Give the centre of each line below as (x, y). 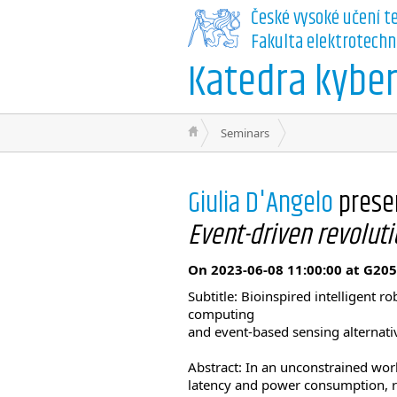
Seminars (245, 133)
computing (221, 314)
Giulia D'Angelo (261, 203)
